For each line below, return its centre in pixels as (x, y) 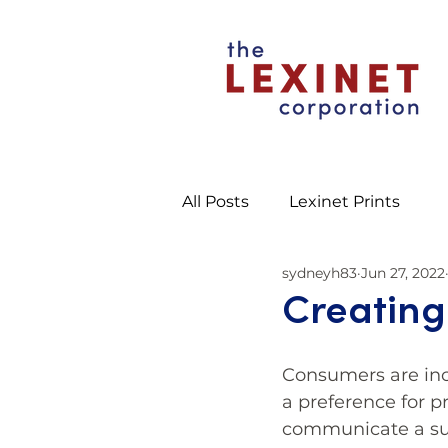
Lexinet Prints (344, 201)
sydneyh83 (319, 272)
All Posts (215, 201)
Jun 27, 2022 (403, 272)
